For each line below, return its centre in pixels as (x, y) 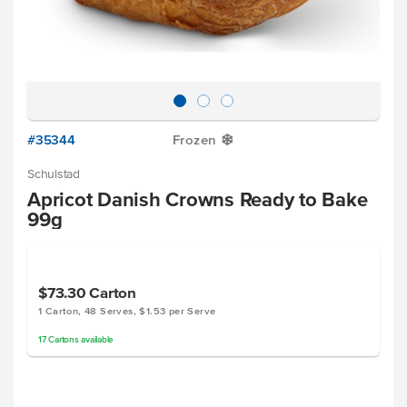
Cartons (64, 339)
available (96, 339)
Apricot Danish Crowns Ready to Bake (198, 199)
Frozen (195, 139)
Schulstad (54, 174)
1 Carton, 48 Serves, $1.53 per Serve (127, 311)
